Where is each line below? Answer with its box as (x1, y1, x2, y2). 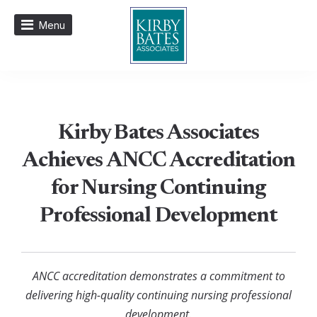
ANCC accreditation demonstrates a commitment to (32, 268, 285, 284)
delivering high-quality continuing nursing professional (25, 287, 292, 303)
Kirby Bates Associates (57, 123, 260, 144)
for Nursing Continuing (51, 178, 266, 200)
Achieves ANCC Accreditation (21, 151, 296, 172)
